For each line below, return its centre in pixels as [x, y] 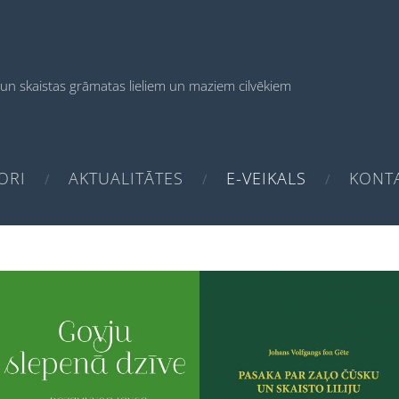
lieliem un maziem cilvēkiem [210, 85]
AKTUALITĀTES [126, 179]
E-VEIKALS [266, 179]
